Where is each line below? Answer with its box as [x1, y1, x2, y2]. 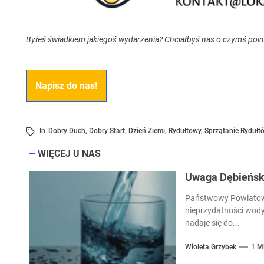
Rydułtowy [168, 127, 201, 136]
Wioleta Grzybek [184, 243, 236, 252]
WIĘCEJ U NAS [37, 148, 101, 160]
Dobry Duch [48, 127, 85, 136]
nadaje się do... [184, 218, 240, 228]
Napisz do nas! [35, 80, 97, 92]
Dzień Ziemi [128, 127, 165, 136]
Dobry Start [88, 127, 125, 136]
